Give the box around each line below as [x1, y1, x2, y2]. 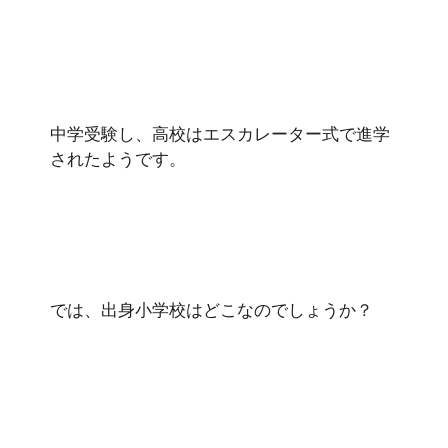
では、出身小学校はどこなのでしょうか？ [50, 298, 373, 321]
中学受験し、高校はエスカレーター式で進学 [50, 122, 390, 145]
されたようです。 [50, 147, 186, 170]
